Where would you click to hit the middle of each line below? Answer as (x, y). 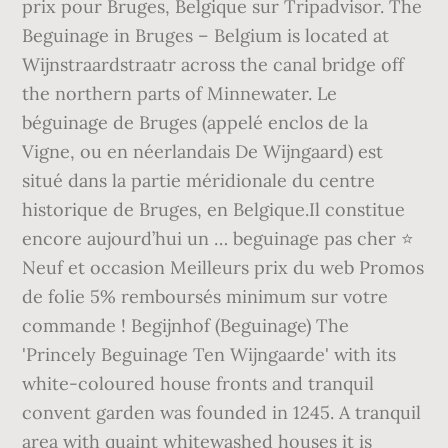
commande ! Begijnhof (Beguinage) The (186, 325)
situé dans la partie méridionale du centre (199, 180)
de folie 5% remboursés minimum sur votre (205, 296)
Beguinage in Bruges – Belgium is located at (206, 35)
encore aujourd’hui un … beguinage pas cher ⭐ (218, 238)
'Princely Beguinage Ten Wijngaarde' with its (209, 354)
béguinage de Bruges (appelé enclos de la (195, 122)
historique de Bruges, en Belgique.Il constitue (214, 209)
